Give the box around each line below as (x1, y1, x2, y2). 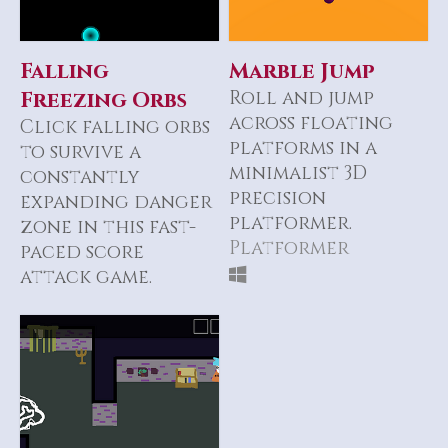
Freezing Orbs (20, 85, 187, 115)
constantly (20, 164, 140, 190)
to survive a (20, 139, 141, 165)
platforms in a (229, 135, 377, 161)
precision (229, 185, 326, 211)
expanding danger (20, 189, 212, 215)
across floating (229, 110, 393, 136)
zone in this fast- (20, 214, 196, 240)
